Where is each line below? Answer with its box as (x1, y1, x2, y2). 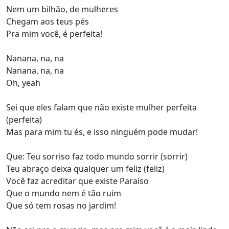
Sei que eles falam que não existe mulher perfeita (6, 102, 197, 113)
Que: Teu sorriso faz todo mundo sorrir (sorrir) (6, 151, 188, 163)
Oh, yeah (6, 77, 40, 89)
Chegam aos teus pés (6, 16, 89, 28)
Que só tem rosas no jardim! (6, 200, 116, 212)
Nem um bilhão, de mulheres (6, 4, 118, 15)
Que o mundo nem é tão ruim (6, 188, 121, 199)
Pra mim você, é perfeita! (6, 28, 102, 40)
